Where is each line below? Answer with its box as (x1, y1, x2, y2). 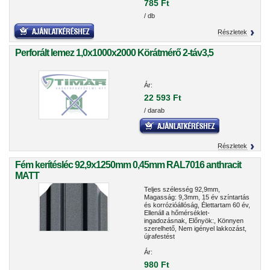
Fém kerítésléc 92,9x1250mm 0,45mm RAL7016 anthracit (15, 160, 241, 170)
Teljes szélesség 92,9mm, (144, 186, 220, 193)
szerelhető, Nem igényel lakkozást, (144, 225, 246, 232)
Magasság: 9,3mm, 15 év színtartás (144, 193, 250, 201)
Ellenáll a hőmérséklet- (144, 209, 210, 216)
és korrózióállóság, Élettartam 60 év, (144, 201, 250, 209)
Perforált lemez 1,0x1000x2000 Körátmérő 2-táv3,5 (15, 48, 213, 58)
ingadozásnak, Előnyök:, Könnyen (144, 217, 243, 224)
